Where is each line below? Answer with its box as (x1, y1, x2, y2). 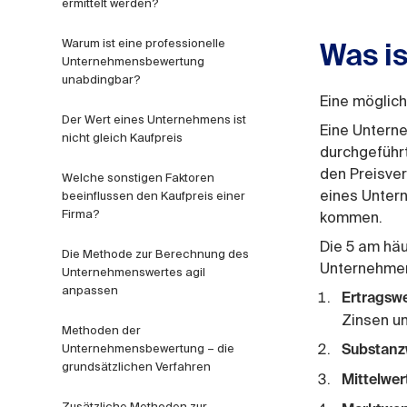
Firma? (62, 206, 100, 222)
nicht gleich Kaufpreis (62, 130, 183, 145)
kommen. (320, 208, 382, 227)
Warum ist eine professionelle (62, 35, 225, 51)
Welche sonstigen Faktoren (62, 170, 214, 185)
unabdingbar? (62, 72, 141, 87)
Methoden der (62, 323, 141, 338)
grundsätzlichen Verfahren (62, 359, 211, 374)
